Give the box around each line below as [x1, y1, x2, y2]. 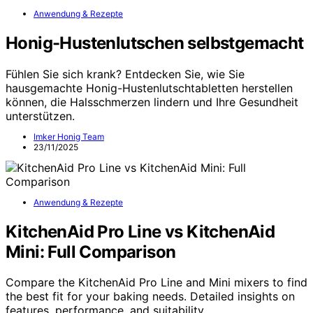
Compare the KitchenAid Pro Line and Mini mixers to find [6, 275, 307, 290]
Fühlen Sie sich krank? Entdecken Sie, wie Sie [6, 66, 245, 81]
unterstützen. [6, 108, 75, 123]
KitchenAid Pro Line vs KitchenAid [6, 221, 275, 242]
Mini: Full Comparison [6, 241, 176, 262]
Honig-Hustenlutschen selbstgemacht [6, 32, 304, 53]
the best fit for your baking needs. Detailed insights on [6, 289, 295, 304]
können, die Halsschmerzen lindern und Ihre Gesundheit [6, 94, 298, 109]
